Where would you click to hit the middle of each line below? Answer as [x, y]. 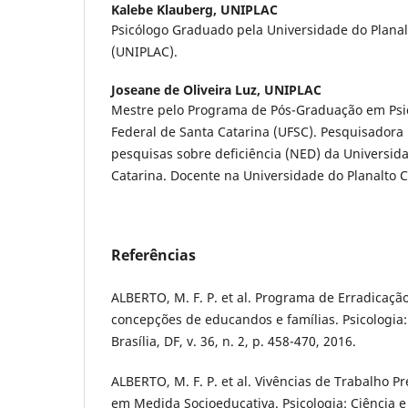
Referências [153, 255]
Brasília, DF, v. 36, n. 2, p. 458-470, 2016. [234, 342]
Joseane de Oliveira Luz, [188, 90]
